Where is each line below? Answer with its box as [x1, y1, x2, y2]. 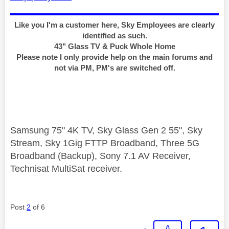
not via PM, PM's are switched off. [54, 63, 175, 72]
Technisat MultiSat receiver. [10, 163, 122, 174]
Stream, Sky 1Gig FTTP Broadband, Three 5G [10, 138, 199, 148]
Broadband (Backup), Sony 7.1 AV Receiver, [10, 150, 191, 161]
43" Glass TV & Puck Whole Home [54, 41, 175, 51]
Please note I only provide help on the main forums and [16, 52, 213, 61]
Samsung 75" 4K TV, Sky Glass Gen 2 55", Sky [10, 125, 202, 135]
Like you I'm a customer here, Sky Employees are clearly [14, 20, 215, 29]
